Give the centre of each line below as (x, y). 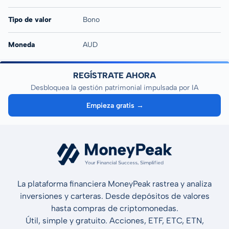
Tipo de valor (30, 20)
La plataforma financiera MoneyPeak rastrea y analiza (114, 184)
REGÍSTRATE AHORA (114, 75)
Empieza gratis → (115, 105)
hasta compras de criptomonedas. (114, 208)
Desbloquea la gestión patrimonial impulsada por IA (114, 88)
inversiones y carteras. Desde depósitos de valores (114, 196)
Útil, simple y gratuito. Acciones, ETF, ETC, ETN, (114, 221)
